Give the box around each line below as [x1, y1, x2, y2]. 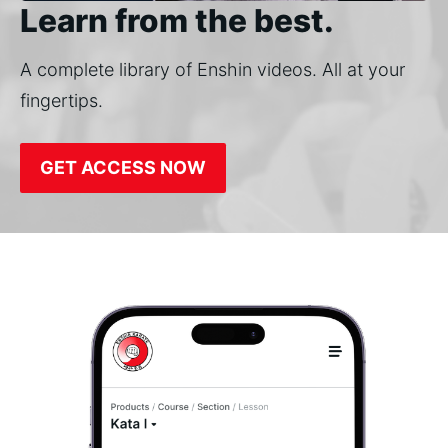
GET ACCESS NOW [40, 156, 206, 178]
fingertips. [20, 89, 103, 111]
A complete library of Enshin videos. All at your [20, 58, 405, 80]
